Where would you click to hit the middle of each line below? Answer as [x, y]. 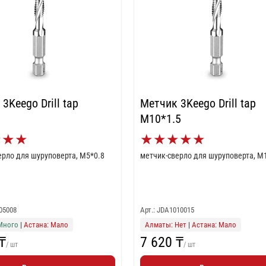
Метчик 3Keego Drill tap [198, 103]
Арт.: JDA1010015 [167, 210]
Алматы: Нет [166, 225]
